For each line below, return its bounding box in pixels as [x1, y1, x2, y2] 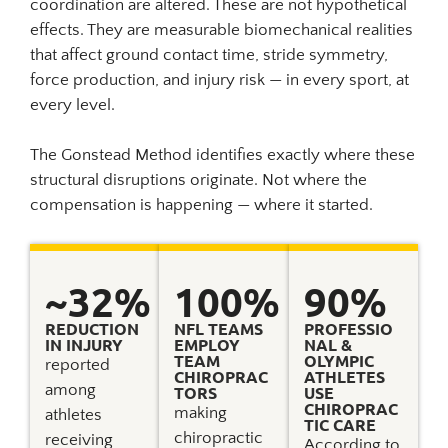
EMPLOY [174, 333, 241, 355]
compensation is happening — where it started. [30, 196, 373, 215]
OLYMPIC [303, 349, 374, 371]
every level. [30, 96, 115, 115]
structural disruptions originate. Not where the [30, 171, 367, 190]
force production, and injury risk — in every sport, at [30, 71, 409, 90]
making [174, 403, 228, 422]
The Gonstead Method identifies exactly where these [30, 146, 415, 165]
